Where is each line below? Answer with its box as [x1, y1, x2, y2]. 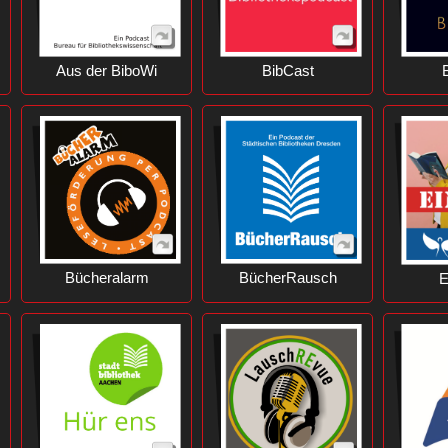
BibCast [261, 61, 314, 79]
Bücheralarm [64, 268, 149, 286]
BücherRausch [238, 268, 337, 286]
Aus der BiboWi [56, 61, 157, 79]
